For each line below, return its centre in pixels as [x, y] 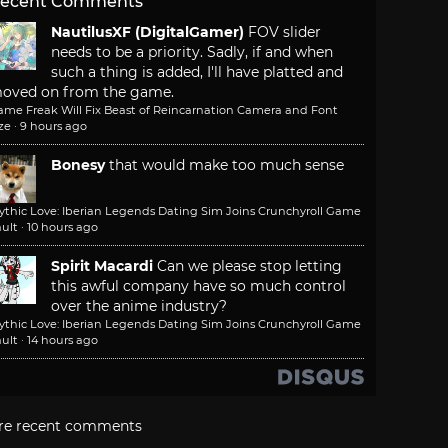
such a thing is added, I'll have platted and [197, 72]
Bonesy [78, 165]
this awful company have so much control [198, 286]
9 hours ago [53, 126]
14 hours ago [62, 340]
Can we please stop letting [249, 266]
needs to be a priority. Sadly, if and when [192, 52]
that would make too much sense [226, 165]
